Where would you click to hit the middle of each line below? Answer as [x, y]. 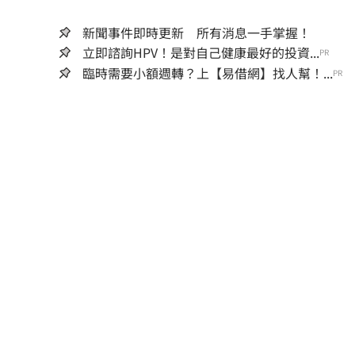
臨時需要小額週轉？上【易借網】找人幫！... [208, 73]
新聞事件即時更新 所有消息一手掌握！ [197, 33]
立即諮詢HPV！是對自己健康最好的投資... [201, 53]
